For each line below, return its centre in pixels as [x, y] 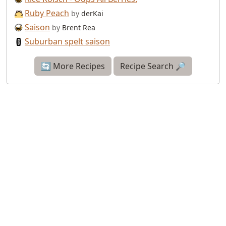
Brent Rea [78, 27]
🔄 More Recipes [73, 66]
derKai [91, 13]
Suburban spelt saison [67, 41]
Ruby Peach [47, 13]
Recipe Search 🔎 [153, 66]
